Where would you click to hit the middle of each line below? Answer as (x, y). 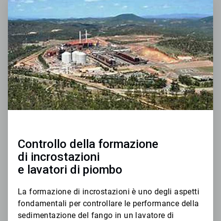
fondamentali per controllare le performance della (109, 204)
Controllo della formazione (88, 144)
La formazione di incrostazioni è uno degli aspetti (109, 192)
